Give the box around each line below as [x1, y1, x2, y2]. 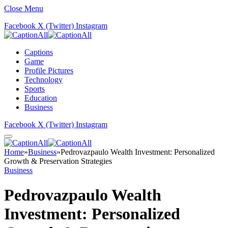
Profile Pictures [24, 66, 73, 75]
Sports [24, 84, 45, 93]
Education [24, 94, 57, 102]
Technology [24, 75, 63, 84]
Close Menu [4, 4, 43, 13]
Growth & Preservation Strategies [4, 157, 112, 165]
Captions [24, 48, 53, 56]
